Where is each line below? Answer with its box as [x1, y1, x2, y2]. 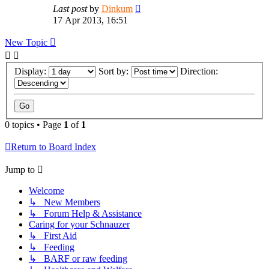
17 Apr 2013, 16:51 [53, 14, 128, 25]
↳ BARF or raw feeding [29, 253, 127, 264]
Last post [53, 3, 89, 14]
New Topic [5, 37, 47, 47]
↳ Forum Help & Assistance [29, 208, 142, 219]
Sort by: [98, 66, 131, 77]
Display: [14, 66, 49, 77]
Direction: [180, 66, 220, 77]
